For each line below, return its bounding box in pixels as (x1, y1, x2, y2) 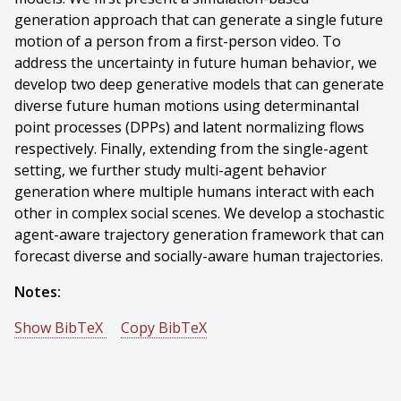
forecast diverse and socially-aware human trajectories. (14, 246, 383, 266)
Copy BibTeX (121, 318, 207, 337)
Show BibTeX (14, 318, 103, 337)
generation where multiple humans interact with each (14, 182, 374, 201)
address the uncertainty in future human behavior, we (14, 53, 377, 73)
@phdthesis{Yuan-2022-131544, (14, 350, 227, 370)
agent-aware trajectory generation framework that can (14, 225, 384, 244)
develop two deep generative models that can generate (14, 74, 384, 94)
